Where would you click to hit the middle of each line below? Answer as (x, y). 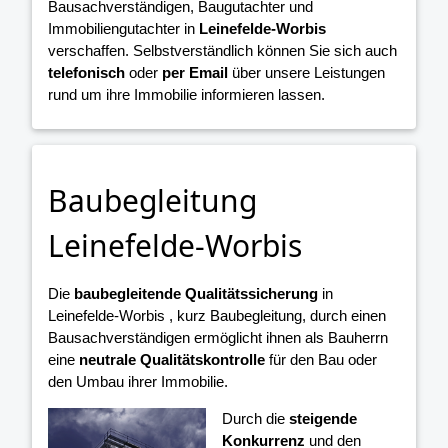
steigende (323, 418)
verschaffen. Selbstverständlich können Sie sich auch (222, 51)
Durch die (256, 418)
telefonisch (86, 73)
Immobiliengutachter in (123, 29)
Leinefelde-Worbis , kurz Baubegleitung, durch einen (217, 315)
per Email (195, 73)
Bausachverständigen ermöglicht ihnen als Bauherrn (218, 337)
